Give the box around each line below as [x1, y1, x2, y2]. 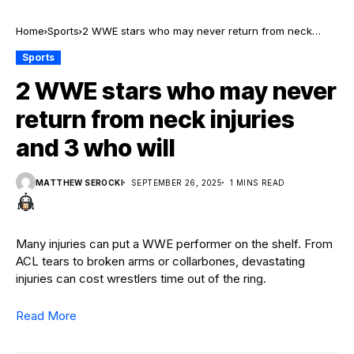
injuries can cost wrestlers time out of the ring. [16, 271, 266, 286]
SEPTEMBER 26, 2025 [131, 177, 223, 187]
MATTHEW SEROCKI [36, 177, 123, 187]
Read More [16, 308, 77, 323]
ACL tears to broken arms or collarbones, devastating [16, 254, 305, 269]
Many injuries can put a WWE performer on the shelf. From [16, 236, 333, 251]
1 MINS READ [230, 177, 285, 187]
